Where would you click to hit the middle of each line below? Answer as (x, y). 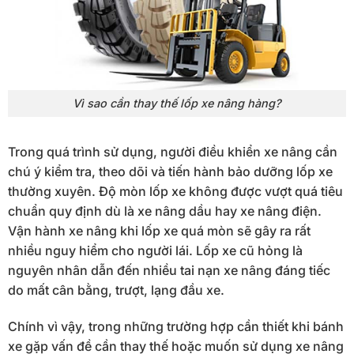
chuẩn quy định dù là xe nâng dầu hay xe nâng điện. (165, 211)
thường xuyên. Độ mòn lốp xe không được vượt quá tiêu (175, 192)
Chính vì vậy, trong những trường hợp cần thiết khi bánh (176, 327)
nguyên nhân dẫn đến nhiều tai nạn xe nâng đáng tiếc (169, 271)
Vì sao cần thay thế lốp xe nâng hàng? (177, 104)
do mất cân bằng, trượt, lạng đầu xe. (116, 290)
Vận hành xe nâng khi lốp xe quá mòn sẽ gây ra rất (159, 231)
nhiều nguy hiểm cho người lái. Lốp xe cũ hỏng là (155, 251)
